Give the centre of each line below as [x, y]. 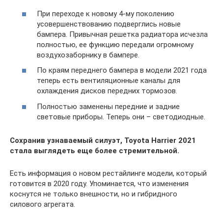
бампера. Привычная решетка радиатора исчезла [122, 34]
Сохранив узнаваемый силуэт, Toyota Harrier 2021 [103, 140]
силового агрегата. [42, 204]
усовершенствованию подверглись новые [109, 24]
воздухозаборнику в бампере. [88, 55]
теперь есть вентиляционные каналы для [109, 81]
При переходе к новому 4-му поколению [106, 14]
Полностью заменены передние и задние [108, 106]
